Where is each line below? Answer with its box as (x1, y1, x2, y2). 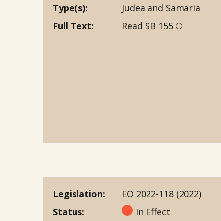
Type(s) (53, 2, 85, 14)
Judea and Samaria (122, 2, 200, 14)
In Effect (136, 206, 170, 218)
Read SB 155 (122, 20, 176, 32)
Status (53, 206, 82, 218)
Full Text (53, 20, 91, 32)
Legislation (53, 188, 103, 200)
